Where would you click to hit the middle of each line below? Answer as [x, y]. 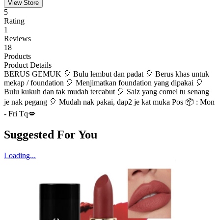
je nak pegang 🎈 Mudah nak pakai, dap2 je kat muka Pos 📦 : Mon [109, 102]
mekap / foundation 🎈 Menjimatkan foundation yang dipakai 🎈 [104, 83]
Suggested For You [51, 135]
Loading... [20, 156]
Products [17, 56]
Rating [14, 21]
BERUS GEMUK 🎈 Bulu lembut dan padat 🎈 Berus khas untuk [107, 74]
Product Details [28, 65]
